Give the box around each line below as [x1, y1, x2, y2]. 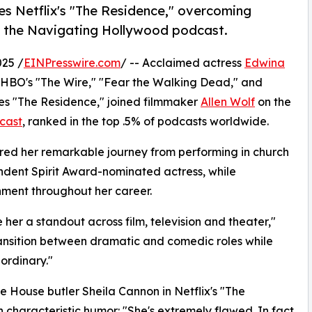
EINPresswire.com [24, 56, 120, 70]
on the [255, 95, 291, 109]
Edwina [244, 56, 285, 70]
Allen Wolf [201, 95, 255, 109]
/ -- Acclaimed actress [120, 56, 244, 70]
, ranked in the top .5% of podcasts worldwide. [22, 114, 269, 129]
